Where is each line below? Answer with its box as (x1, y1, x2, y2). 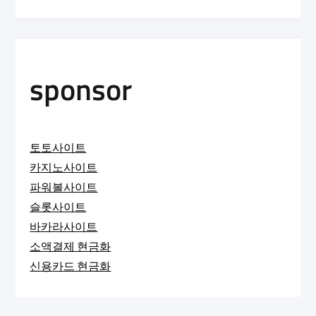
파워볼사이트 (30, 180, 98, 194)
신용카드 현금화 (30, 259, 111, 273)
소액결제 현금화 (30, 239, 111, 253)
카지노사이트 (30, 160, 98, 174)
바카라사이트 (30, 219, 98, 233)
